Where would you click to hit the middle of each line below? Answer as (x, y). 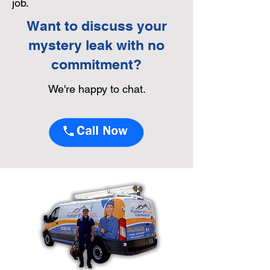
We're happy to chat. (99, 89)
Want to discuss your (96, 26)
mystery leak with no (96, 45)
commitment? (96, 64)
